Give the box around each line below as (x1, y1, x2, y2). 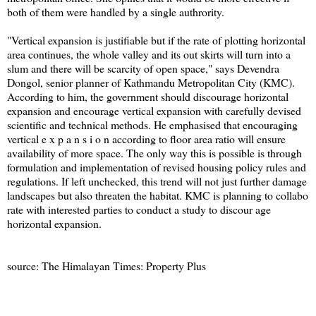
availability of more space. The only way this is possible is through (7, 145, 302, 160)
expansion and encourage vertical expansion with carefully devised (7, 102, 301, 118)
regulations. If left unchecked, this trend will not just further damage (7, 173, 307, 188)
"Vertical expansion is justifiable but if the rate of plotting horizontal (7, 32, 305, 47)
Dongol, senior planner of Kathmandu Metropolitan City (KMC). (7, 74, 295, 90)
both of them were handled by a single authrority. (7, 4, 224, 19)
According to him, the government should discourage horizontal (7, 88, 288, 104)
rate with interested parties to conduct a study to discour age (7, 201, 271, 217)
